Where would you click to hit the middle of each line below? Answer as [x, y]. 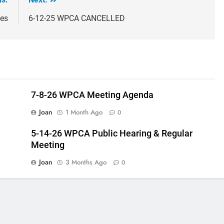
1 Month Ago [84, 112]
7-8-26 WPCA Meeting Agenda [92, 95]
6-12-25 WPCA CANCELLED [77, 18]
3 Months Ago [86, 162]
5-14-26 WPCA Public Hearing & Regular [112, 134]
